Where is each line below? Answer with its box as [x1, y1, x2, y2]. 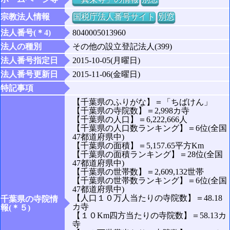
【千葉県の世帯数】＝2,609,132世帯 [72, 167, 204, 177]
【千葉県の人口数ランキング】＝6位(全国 [72, 124, 227, 133]
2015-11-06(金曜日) [72, 70, 140, 79]
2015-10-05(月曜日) [72, 56, 140, 65]
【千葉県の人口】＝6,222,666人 [72, 115, 187, 124]
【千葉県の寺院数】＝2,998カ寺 [72, 106, 189, 116]
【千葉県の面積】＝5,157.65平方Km [72, 141, 204, 150]
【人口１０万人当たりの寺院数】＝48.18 [72, 194, 222, 203]
